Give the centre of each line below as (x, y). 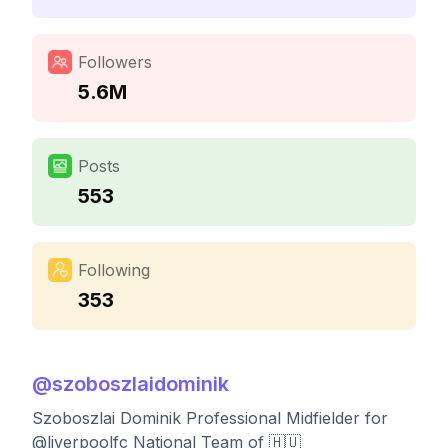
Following (114, 270)
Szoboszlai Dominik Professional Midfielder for (210, 418)
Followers (115, 62)
